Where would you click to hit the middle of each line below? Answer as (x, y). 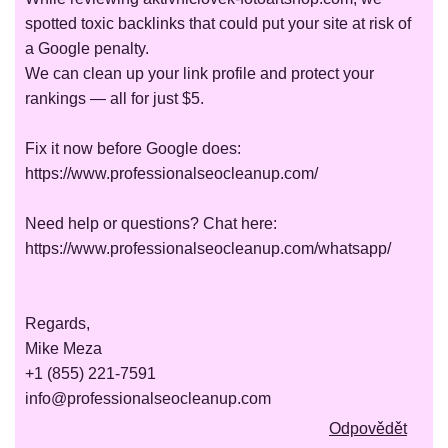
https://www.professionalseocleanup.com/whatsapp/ (208, 249)
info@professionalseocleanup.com (148, 399)
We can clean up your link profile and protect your (199, 74)
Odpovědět (368, 429)
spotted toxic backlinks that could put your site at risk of (218, 24)
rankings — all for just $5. (114, 99)
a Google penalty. (87, 49)
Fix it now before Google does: (133, 149)
